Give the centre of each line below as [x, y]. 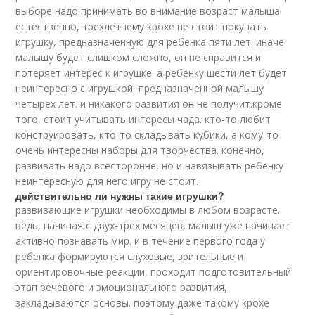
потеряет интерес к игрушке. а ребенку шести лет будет [152, 73]
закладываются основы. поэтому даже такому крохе [143, 303]
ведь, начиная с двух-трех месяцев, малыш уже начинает [153, 225]
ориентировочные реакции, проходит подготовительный [154, 272]
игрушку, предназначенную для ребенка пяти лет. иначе [150, 42]
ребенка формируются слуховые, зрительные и [130, 256]
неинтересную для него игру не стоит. [107, 181]
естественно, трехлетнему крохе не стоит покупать [141, 26]
